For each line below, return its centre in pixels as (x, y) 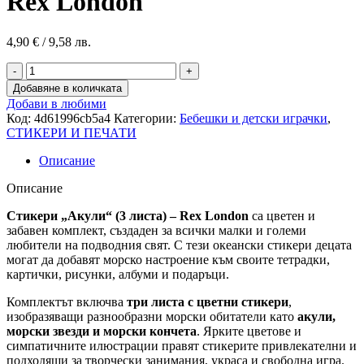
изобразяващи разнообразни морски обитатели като (152, 316)
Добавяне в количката (67, 88)
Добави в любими (56, 103)
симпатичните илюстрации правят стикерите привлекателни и (182, 345)
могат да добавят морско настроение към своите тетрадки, (168, 259)
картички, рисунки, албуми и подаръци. (118, 274)
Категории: (145, 118)
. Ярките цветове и (249, 331)
